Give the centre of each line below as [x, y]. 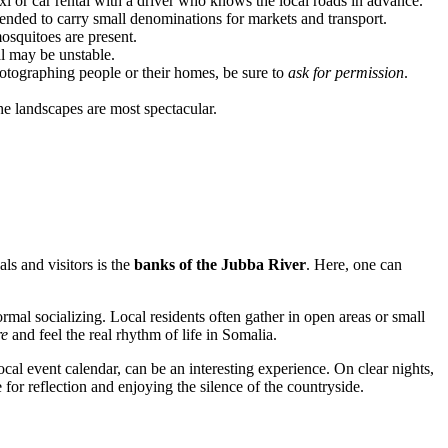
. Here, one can [354, 265]
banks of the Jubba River [220, 265]
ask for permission [346, 73]
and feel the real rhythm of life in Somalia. [142, 335]
